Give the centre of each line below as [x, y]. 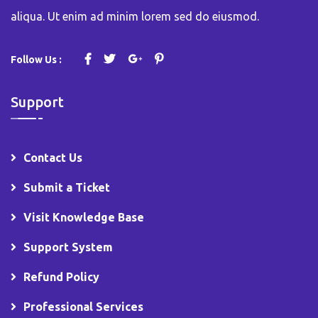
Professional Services [83, 306]
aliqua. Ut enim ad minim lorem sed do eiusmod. [135, 16]
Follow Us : [36, 59]
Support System [68, 247]
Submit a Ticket [67, 187]
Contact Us [53, 157]
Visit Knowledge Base [84, 217]
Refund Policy [61, 276]
